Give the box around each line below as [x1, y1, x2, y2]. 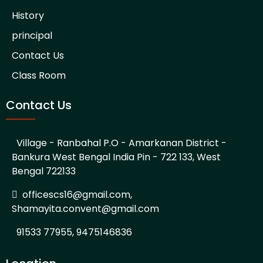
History [12, 8, 44, 22]
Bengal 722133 [12, 164, 76, 178]
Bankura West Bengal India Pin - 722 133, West [12, 150, 221, 164]
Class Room [12, 68, 66, 82]
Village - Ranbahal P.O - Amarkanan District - [12, 136, 227, 150]
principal [12, 28, 52, 42]
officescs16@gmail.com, [22, 187, 132, 201]
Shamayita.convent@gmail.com [12, 201, 159, 215]
